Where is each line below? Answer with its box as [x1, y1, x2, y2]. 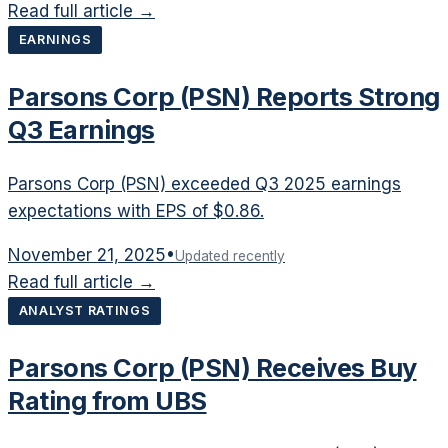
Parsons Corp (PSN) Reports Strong [8, 80, 440, 112]
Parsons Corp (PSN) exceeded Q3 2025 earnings [8, 174, 401, 195]
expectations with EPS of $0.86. [8, 201, 264, 222]
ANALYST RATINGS [18, 303, 151, 319]
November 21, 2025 [8, 245, 166, 266]
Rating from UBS [8, 384, 207, 416]
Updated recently [175, 248, 285, 265]
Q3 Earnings [8, 113, 155, 145]
